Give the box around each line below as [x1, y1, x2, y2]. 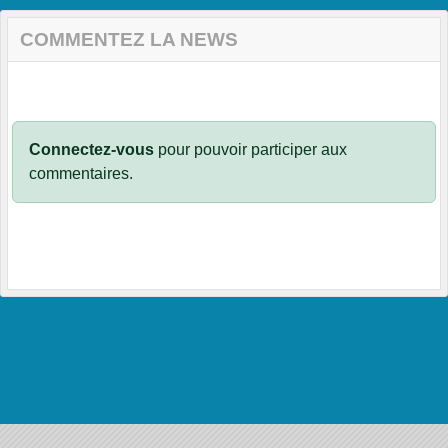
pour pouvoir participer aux [154, 141, 347, 159]
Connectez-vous [29, 141, 154, 159]
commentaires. [29, 165, 133, 183]
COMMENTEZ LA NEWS [20, 29, 238, 51]
